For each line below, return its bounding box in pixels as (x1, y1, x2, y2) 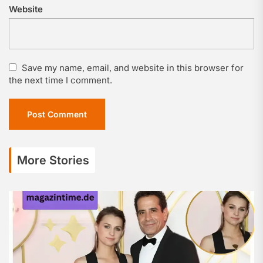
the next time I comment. (9, 75, 112, 86)
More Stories (17, 153, 89, 167)
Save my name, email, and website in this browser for (22, 62, 244, 73)
